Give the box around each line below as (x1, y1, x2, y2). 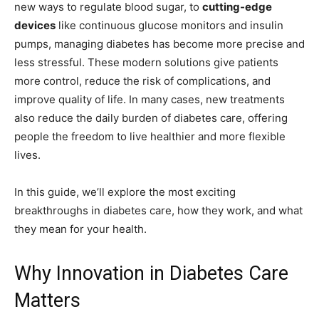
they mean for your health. (14, 221, 147, 236)
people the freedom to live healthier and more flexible (14, 129, 286, 143)
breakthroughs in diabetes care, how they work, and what (14, 203, 303, 217)
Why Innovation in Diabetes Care (14, 261, 288, 285)
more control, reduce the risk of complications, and (14, 73, 271, 88)
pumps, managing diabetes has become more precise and (14, 36, 305, 51)
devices (14, 18, 56, 32)
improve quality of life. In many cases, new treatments (14, 92, 285, 106)
